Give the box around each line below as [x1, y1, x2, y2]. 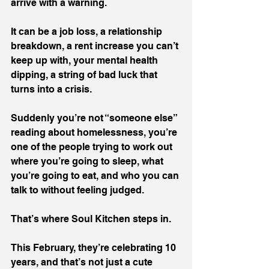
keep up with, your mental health [11, 55, 160, 66]
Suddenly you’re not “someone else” [11, 112, 179, 124]
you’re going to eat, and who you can [11, 170, 181, 181]
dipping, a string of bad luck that [11, 69, 160, 80]
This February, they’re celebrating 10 [11, 242, 178, 253]
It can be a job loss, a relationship [11, 26, 165, 37]
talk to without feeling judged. [11, 184, 144, 196]
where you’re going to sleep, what [11, 156, 166, 167]
